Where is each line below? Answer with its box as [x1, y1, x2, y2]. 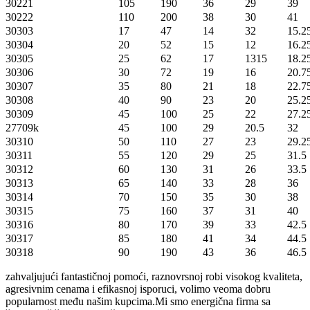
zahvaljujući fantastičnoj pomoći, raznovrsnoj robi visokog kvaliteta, [6, 271, 302, 283]
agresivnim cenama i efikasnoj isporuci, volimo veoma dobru [6, 283, 271, 295]
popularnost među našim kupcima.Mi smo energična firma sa [6, 295, 271, 308]
